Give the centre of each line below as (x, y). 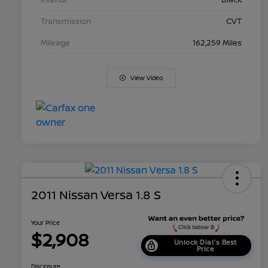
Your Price (45, 222)
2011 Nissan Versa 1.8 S (96, 194)
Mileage (55, 42)
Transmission (66, 21)
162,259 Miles (217, 42)
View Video (147, 77)
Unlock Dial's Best (205, 242)
